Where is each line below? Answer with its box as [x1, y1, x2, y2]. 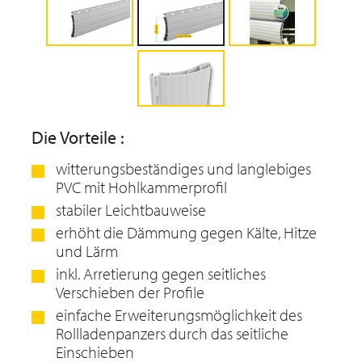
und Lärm [56, 241, 118, 261]
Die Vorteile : [32, 126, 124, 149]
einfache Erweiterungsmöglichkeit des [56, 305, 302, 325]
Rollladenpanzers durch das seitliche [56, 323, 288, 343]
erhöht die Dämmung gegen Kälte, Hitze [56, 222, 317, 242]
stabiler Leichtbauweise [56, 200, 206, 220]
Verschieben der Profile [56, 282, 204, 302]
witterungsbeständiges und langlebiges [56, 158, 311, 179]
